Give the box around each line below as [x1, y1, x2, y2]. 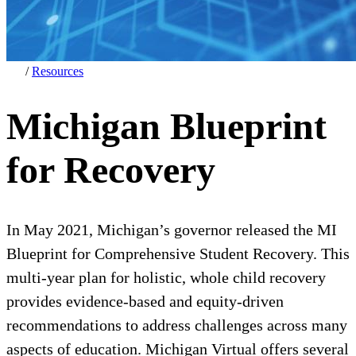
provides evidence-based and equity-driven [6, 292, 284, 310]
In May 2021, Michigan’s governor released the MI [6, 220, 337, 238]
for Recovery [6, 149, 215, 192]
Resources [32, 64, 83, 79]
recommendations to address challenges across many [6, 315, 347, 334]
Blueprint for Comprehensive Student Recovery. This [6, 244, 350, 262]
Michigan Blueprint [6, 105, 327, 148]
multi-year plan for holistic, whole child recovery [6, 268, 326, 286]
